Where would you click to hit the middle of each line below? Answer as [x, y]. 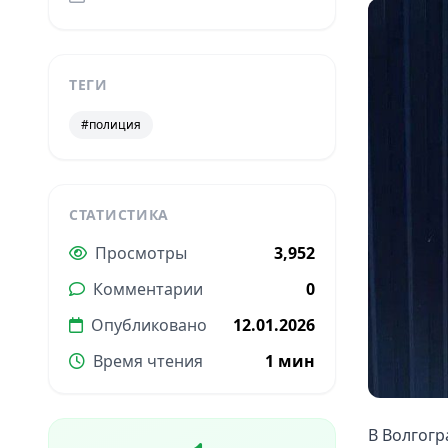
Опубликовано [149, 325]
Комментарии [148, 289]
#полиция [111, 124]
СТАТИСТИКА [119, 214]
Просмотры [141, 253]
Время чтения [148, 361]
